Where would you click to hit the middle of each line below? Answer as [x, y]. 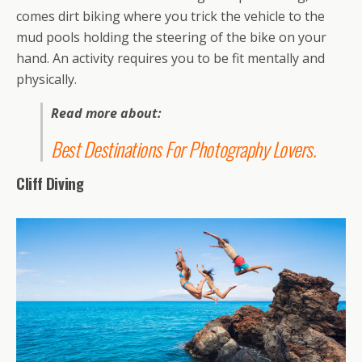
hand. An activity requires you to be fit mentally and [170, 58]
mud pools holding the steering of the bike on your [171, 37]
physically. [46, 79]
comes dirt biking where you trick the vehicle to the [170, 16]
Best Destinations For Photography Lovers [182, 148]
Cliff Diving [50, 183]
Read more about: [108, 113]
